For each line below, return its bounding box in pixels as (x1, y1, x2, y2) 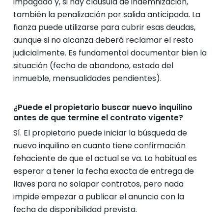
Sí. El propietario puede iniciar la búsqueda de (13, 127, 187, 138)
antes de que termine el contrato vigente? (13, 112, 183, 123)
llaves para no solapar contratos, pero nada (13, 178, 184, 190)
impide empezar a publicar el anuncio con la (13, 191, 184, 202)
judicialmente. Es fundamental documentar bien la (13, 47, 207, 58)
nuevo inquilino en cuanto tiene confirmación (13, 140, 186, 151)
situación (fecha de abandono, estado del (13, 60, 173, 71)
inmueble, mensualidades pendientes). (13, 73, 162, 84)
